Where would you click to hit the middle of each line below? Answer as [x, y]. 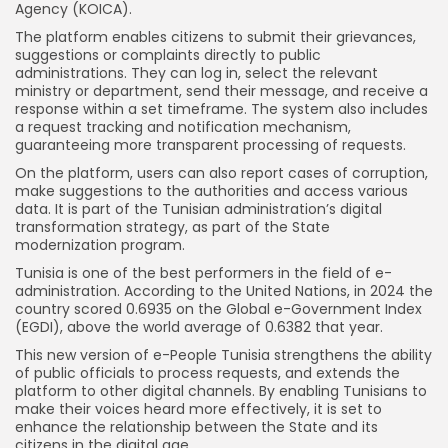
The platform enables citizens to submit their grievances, [215, 37]
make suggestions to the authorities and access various [211, 191]
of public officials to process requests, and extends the [207, 373]
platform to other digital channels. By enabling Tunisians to [221, 391]
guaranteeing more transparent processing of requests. [210, 145]
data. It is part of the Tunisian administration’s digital [198, 209]
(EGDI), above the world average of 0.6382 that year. [199, 327]
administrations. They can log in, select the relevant [196, 73]
